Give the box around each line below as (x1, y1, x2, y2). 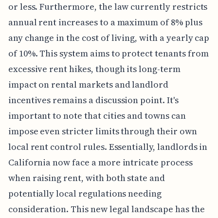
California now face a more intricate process (8, 156, 193, 168)
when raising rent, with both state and (8, 171, 165, 184)
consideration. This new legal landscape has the (8, 202, 205, 215)
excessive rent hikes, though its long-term (8, 62, 181, 75)
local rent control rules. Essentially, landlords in (8, 140, 208, 153)
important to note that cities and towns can (8, 109, 186, 122)
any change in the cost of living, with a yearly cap (8, 31, 210, 44)
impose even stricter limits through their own (8, 125, 197, 137)
